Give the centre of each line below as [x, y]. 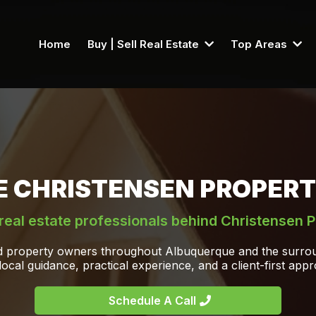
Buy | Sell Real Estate [145, 44]
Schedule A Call [152, 300]
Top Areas [260, 44]
